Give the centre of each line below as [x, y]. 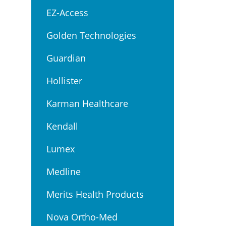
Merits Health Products [95, 194]
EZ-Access [67, 13]
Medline [64, 172]
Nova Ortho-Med [82, 217]
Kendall [62, 126]
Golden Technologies [91, 35]
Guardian [66, 58]
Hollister [64, 81]
